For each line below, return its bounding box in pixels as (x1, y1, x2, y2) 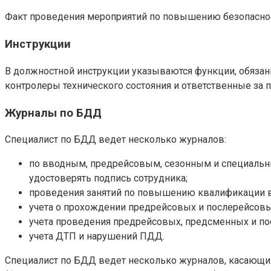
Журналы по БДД (5, 106, 102, 120)
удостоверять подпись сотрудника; (29, 172, 188, 184)
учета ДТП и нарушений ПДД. (29, 230, 165, 243)
